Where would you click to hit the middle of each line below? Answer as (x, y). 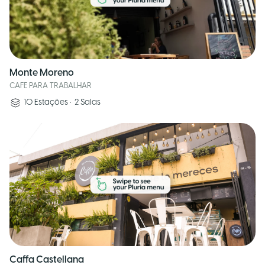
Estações (51, 103)
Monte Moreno (42, 73)
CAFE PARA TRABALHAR (51, 86)
